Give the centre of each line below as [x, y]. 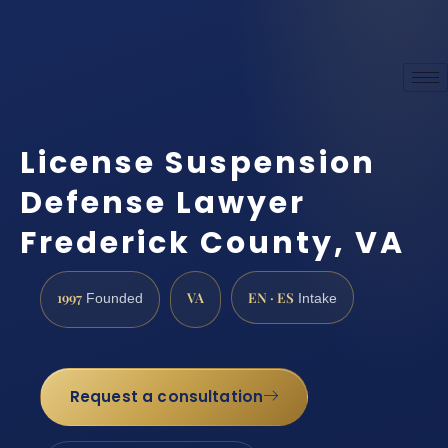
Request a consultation [166, 397]
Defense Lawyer [163, 203]
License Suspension [198, 163]
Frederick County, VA [212, 243]
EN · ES [271, 296]
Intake [315, 298]
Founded [112, 298]
